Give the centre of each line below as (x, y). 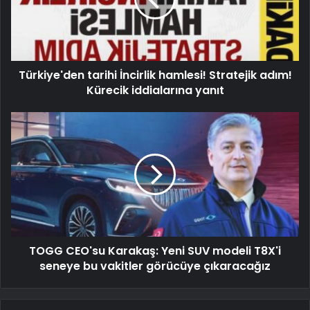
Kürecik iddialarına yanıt (155, 91)
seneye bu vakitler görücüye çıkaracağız (155, 266)
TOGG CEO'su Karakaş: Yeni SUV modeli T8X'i (155, 251)
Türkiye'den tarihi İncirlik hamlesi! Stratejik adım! (155, 75)
